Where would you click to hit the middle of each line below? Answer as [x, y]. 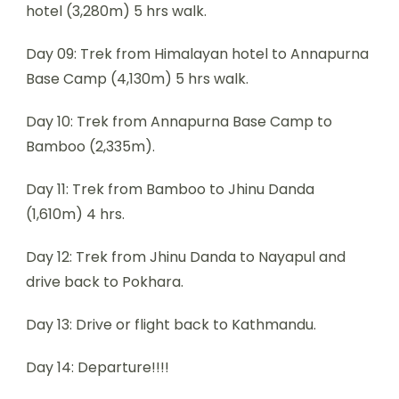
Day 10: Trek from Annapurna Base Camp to [179, 121]
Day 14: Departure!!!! [98, 367]
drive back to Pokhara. [105, 281]
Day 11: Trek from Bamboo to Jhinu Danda [170, 189]
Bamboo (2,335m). [90, 146]
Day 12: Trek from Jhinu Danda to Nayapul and [186, 256]
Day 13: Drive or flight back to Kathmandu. [171, 324]
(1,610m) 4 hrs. [75, 214]
